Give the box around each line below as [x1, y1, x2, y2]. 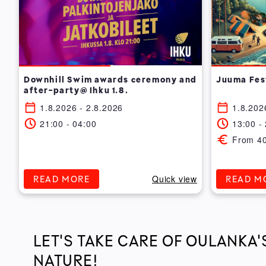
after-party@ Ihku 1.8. [24, 85, 129, 96]
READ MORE [33, 173, 90, 185]
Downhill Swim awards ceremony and [24, 74, 197, 85]
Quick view [152, 173, 197, 185]
